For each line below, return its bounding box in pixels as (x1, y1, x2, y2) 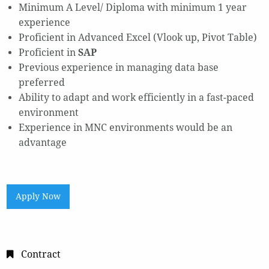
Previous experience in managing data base (18, 62, 219, 74)
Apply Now (16, 192, 61, 202)
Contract (20, 248, 61, 260)
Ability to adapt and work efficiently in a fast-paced (18, 92, 254, 104)
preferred (18, 77, 65, 89)
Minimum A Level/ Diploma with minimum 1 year (18, 2, 247, 14)
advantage (18, 137, 67, 149)
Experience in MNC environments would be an (18, 122, 232, 134)
